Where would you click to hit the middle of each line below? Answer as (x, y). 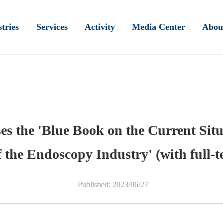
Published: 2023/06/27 (113, 184)
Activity (100, 27)
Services (52, 27)
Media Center (159, 27)
